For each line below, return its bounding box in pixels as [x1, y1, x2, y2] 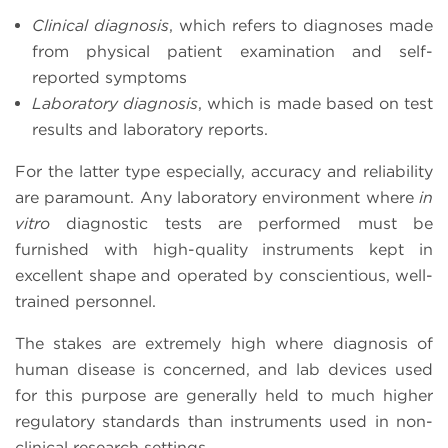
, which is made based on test [198, 93, 434, 113]
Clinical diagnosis [32, 15, 169, 35]
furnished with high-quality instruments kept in [15, 239, 433, 259]
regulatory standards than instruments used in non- [15, 411, 433, 431]
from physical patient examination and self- [32, 41, 433, 61]
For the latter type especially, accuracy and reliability [15, 161, 433, 181]
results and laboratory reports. [32, 119, 268, 139]
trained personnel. [15, 291, 156, 311]
